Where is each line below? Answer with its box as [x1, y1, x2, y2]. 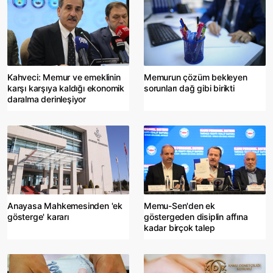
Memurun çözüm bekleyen [144, 71, 247, 82]
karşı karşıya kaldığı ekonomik [7, 82, 125, 93]
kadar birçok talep [144, 222, 215, 233]
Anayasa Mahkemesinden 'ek [7, 200, 123, 211]
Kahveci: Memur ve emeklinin [7, 71, 121, 82]
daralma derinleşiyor [7, 93, 87, 104]
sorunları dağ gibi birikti [144, 82, 235, 93]
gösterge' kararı [7, 211, 69, 222]
